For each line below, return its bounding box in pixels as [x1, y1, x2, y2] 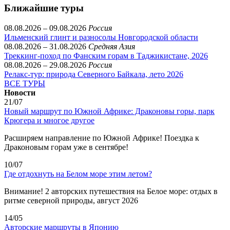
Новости [4, 88, 35, 98]
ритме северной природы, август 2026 [4, 196, 138, 205]
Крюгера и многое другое [4, 116, 94, 125]
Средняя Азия [88, 42, 135, 51]
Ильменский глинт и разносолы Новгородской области [4, 33, 198, 42]
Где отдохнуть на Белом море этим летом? [4, 169, 152, 179]
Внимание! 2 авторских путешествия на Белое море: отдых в [4, 187, 218, 196]
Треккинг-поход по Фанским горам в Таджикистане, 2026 [4, 51, 208, 61]
